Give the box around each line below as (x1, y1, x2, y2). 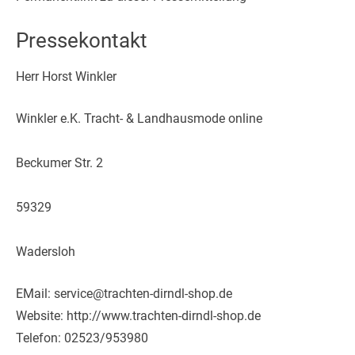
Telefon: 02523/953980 (16, 330, 148, 345)
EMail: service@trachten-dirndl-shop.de (16, 285, 232, 301)
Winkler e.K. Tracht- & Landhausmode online (16, 110, 262, 126)
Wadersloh (16, 243, 75, 259)
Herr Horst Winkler (16, 68, 116, 84)
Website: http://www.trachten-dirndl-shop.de (16, 307, 261, 323)
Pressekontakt (16, 28, 147, 52)
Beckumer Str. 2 (16, 155, 103, 170)
